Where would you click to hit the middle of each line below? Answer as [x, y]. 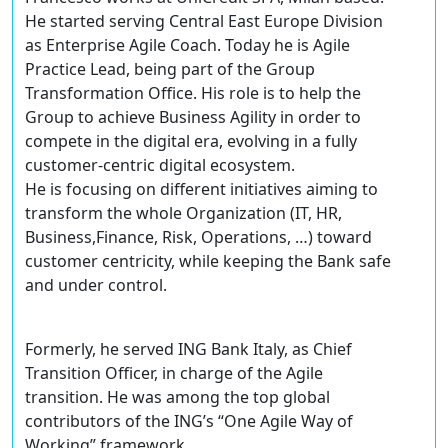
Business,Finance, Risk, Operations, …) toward [198, 237]
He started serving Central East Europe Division [204, 21]
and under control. [96, 285]
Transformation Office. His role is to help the [193, 93]
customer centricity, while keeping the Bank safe [208, 261]
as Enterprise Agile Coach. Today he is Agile [187, 45]
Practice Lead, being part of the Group [170, 69]
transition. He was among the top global [177, 397]
